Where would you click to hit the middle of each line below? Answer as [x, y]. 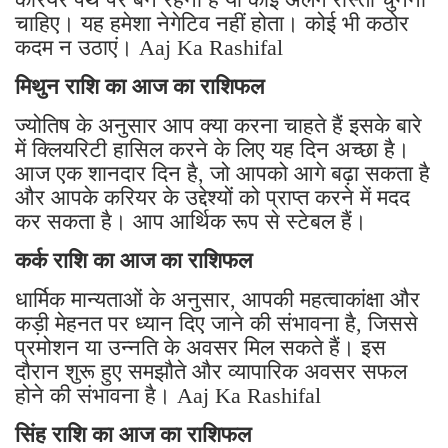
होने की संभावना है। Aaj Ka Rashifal [168, 396]
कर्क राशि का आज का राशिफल [136, 261]
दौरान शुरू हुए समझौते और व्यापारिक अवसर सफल [211, 372]
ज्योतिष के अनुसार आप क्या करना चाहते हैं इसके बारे [218, 126]
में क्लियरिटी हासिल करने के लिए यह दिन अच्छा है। [212, 150]
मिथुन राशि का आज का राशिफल [142, 87]
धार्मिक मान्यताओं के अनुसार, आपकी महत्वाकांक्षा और [217, 300]
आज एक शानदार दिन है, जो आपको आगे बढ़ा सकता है [222, 174]
